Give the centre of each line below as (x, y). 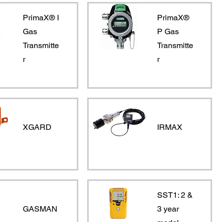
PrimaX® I (41, 17)
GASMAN (40, 209)
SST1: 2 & (175, 195)
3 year (168, 209)
